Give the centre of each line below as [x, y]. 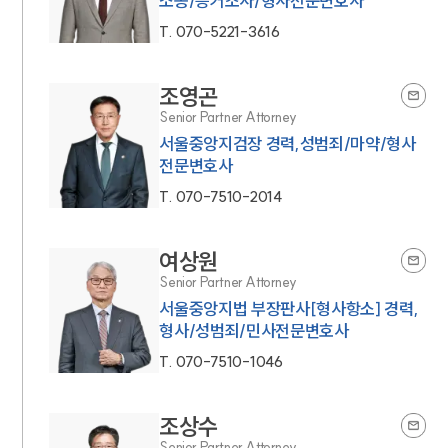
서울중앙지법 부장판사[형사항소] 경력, [289, 308]
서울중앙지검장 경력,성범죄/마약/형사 [287, 143]
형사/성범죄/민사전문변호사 [254, 330]
